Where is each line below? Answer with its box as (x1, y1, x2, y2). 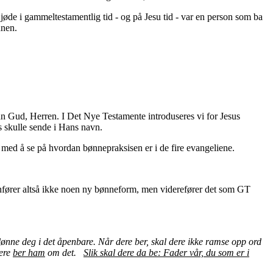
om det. (45, 247, 83, 258)
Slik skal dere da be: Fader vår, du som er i (83, 247, 249, 258)
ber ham (13, 247, 45, 258)
